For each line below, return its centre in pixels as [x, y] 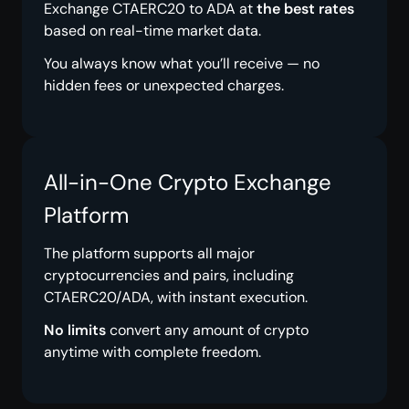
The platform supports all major [149, 253]
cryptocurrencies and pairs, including [169, 275]
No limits [75, 330]
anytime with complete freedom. [152, 352]
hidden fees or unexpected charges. [164, 85]
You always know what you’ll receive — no [182, 63]
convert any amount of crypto [207, 330]
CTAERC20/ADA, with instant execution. [176, 297]
